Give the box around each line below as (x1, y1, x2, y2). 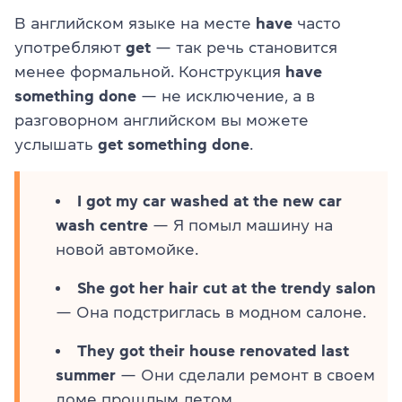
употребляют (14, 39, 126, 56)
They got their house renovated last (77, 342, 349, 359)
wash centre (56, 216, 148, 233)
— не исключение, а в (136, 87, 315, 104)
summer (56, 366, 116, 383)
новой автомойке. (56, 240, 198, 258)
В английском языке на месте (14, 14, 256, 31)
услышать (14, 135, 98, 153)
